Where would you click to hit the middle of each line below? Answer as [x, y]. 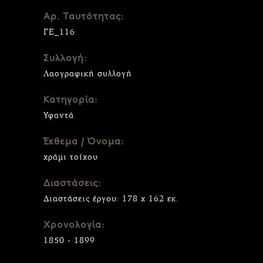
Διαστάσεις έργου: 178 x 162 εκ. [111, 198]
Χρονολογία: [74, 225]
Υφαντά [59, 115]
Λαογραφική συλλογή [88, 73]
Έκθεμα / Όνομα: [84, 142]
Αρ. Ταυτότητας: [84, 17]
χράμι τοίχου [71, 157]
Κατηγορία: [70, 100]
